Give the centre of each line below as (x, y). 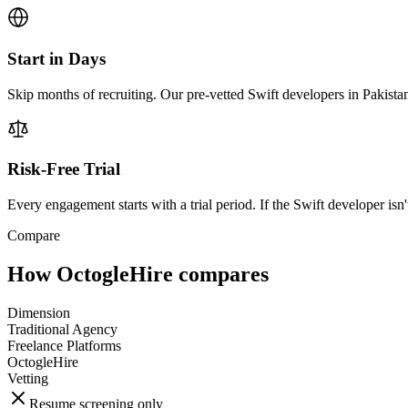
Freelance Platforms (64, 345)
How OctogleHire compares (138, 274)
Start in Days (56, 58)
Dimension (39, 312)
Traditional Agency (62, 329)
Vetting (28, 378)
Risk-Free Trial (64, 169)
